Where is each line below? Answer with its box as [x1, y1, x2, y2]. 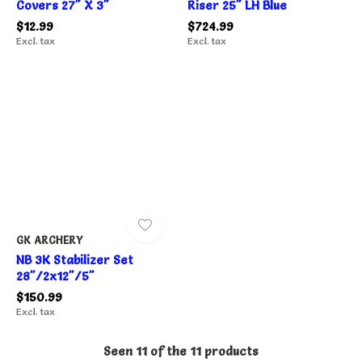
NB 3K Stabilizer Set [16, 252, 133, 268]
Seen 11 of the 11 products [103, 343, 259, 360]
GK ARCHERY [16, 234, 83, 247]
